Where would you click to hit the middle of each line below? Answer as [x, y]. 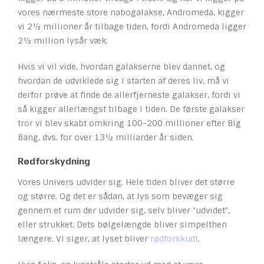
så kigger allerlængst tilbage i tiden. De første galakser [131, 109]
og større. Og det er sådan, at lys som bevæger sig [120, 197]
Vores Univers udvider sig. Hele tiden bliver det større [126, 182]
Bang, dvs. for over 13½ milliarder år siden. [106, 138]
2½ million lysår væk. [63, 41]
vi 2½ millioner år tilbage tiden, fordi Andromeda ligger [132, 27]
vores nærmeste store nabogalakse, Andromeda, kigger [131, 13]
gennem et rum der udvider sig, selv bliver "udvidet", [124, 211]
